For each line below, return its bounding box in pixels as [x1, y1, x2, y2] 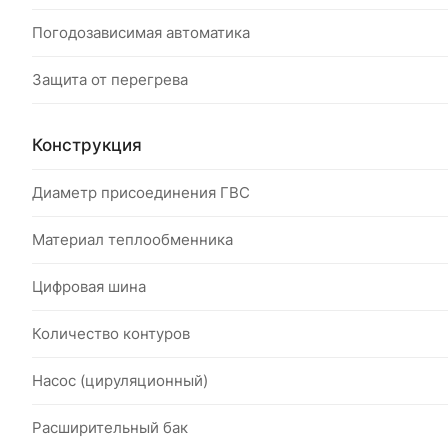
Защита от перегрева [32, 70, 188, 89]
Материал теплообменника [32, 230, 233, 249]
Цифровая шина [32, 277, 146, 296]
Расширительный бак [32, 418, 188, 437]
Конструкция [32, 134, 142, 155]
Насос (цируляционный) [32, 371, 208, 390]
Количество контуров [32, 324, 190, 343]
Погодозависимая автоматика [32, 23, 250, 42]
